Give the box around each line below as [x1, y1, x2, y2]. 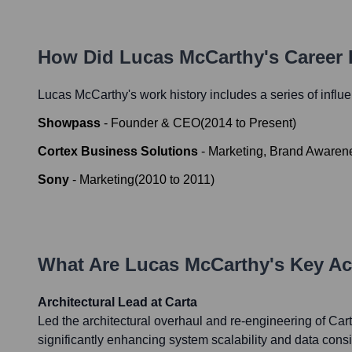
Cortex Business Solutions [38, 145, 198, 159]
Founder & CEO [111, 116, 200, 130]
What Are [38, 254, 125, 276]
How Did [38, 46, 119, 68]
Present [249, 116, 292, 130]
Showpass [38, 116, 101, 130]
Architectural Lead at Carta [38, 295, 197, 310]
